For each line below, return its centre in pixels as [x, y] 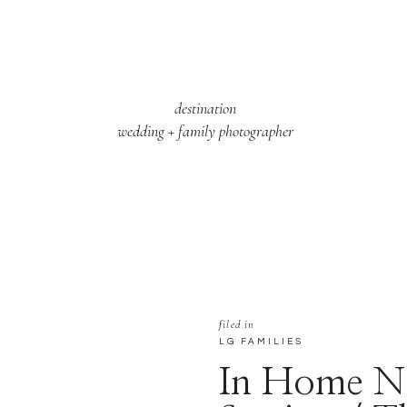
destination [205, 108]
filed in [237, 324]
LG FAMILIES [261, 342]
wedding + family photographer [205, 131]
